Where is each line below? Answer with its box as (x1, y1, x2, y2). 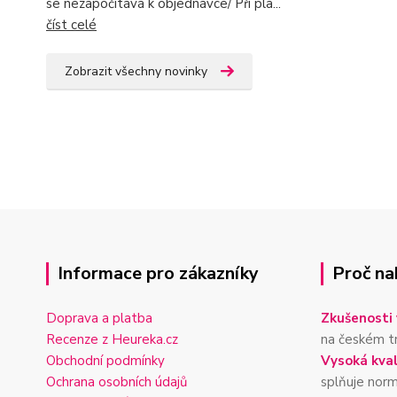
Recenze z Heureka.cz (46, 331, 178, 348)
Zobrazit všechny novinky (65, 63, 207, 80)
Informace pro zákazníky (58, 261, 259, 285)
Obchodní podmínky (46, 352, 165, 370)
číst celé (46, 16, 97, 34)
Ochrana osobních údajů (46, 373, 187, 391)
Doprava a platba (46, 309, 152, 327)
